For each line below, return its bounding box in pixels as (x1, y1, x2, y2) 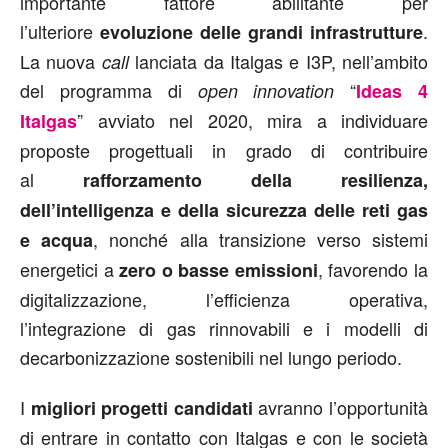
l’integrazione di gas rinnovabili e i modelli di (20, 314, 428, 341)
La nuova (20, 47, 102, 74)
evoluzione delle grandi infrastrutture (100, 18, 423, 45)
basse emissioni (178, 256, 318, 283)
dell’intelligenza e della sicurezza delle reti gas (20, 196, 428, 223)
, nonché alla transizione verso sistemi (93, 225, 429, 252)
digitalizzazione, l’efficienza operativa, (20, 285, 428, 312)
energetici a (20, 255, 120, 282)
